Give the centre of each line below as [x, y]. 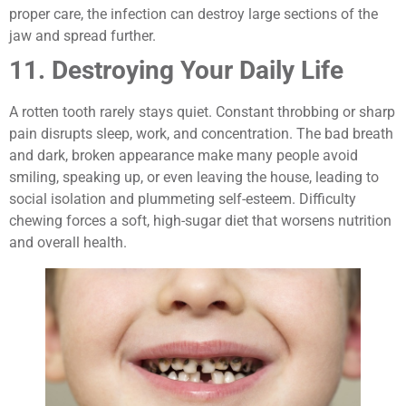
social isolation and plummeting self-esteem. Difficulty [183, 199]
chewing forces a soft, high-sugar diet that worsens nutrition [200, 221]
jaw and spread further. [82, 36]
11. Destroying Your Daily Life [176, 71]
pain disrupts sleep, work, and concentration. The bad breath [201, 134]
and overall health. [68, 243]
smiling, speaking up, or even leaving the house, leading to [194, 178]
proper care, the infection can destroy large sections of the [193, 14]
